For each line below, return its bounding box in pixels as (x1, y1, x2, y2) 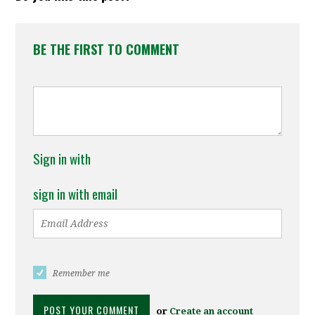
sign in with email (33, 184, 118, 203)
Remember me (53, 269, 110, 278)
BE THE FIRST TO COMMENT (33, 40, 180, 58)
